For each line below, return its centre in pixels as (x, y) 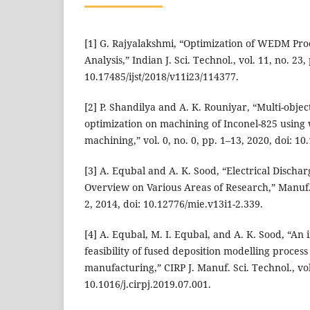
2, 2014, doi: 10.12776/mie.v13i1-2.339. (174, 203)
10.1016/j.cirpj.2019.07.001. (148, 284)
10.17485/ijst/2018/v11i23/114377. (162, 76)
